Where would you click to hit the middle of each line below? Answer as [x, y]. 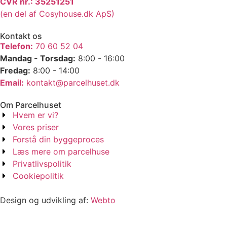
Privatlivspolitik [42, 163]
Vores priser [36, 127]
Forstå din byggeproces [58, 139]
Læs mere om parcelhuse [61, 151]
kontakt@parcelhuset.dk [72, 82]
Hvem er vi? [35, 115]
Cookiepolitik [38, 176]
